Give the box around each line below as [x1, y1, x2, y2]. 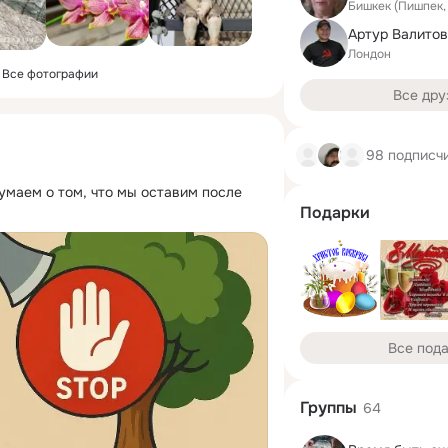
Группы [300, 397, 357, 418]
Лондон [348, 45, 391, 62]
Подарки [300, 202, 370, 223]
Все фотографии [2, 66, 98, 82]
